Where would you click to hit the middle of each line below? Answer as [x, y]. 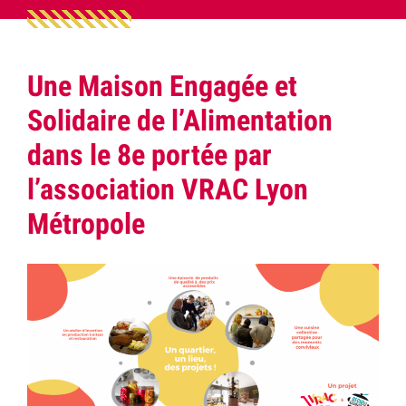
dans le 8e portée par [150, 155]
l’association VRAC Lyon [168, 189]
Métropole [86, 224]
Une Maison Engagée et [162, 86]
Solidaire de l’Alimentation [180, 121]
